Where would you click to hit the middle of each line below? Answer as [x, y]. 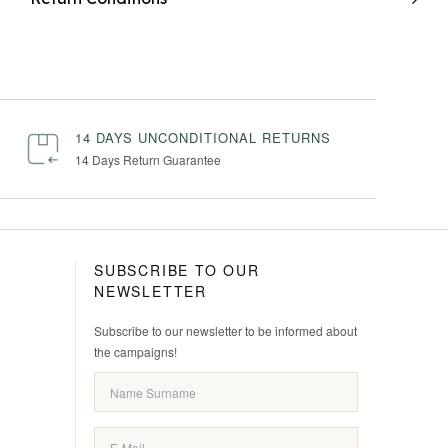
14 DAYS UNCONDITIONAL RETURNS [202, 138]
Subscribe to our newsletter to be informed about [225, 331]
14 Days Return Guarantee [147, 160]
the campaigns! [135, 352]
